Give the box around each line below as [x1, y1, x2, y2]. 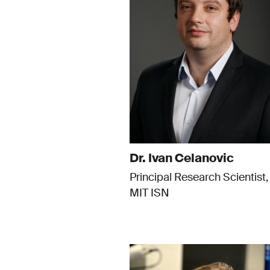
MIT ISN [129, 186, 169, 201]
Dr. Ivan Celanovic [129, 150, 234, 166]
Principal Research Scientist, [129, 170, 268, 185]
